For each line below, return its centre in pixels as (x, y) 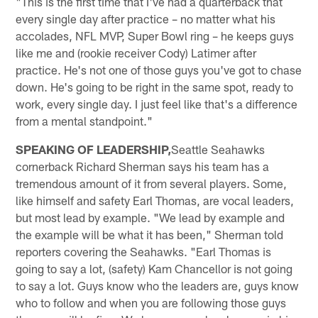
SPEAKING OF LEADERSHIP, (94, 149)
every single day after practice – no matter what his (146, 18)
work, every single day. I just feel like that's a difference (157, 103)
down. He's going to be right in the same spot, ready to (155, 86)
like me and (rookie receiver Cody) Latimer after (136, 52)
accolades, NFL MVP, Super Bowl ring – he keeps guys (155, 35)
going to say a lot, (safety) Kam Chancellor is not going (154, 268)
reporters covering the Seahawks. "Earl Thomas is (144, 251)
